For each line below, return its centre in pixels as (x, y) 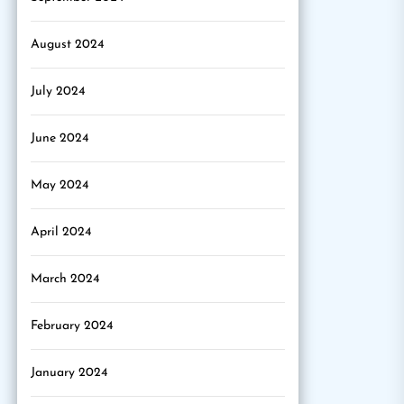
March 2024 (65, 279)
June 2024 (60, 138)
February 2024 (72, 326)
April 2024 (61, 232)
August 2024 (67, 45)
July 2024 (58, 92)
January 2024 (69, 373)
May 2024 (60, 185)
